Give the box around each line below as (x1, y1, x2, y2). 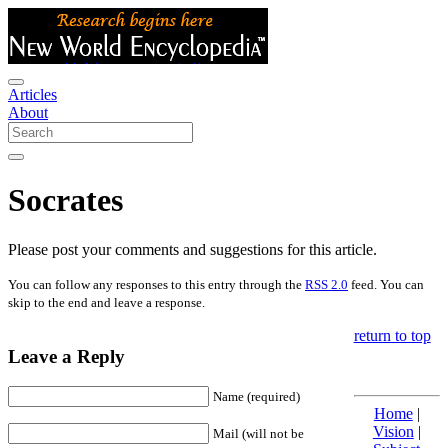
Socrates (8, 182, 123, 219)
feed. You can (348, 276, 424, 292)
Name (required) (213, 389, 300, 405)
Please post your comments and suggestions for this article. (8, 240, 377, 258)
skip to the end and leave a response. (8, 294, 205, 310)
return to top (353, 326, 431, 344)
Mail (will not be (213, 426, 304, 442)
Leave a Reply (8, 345, 125, 367)
